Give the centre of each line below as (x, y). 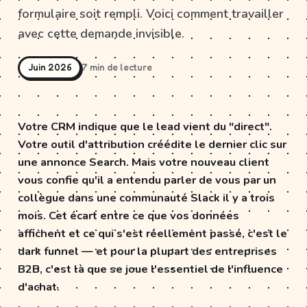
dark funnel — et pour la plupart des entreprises (147, 251)
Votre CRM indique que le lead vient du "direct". (145, 126)
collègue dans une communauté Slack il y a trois (146, 197)
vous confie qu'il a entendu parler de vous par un (147, 180)
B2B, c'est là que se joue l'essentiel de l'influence (150, 269)
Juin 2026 (50, 67)
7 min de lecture (117, 67)
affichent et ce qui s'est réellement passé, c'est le (152, 233)
